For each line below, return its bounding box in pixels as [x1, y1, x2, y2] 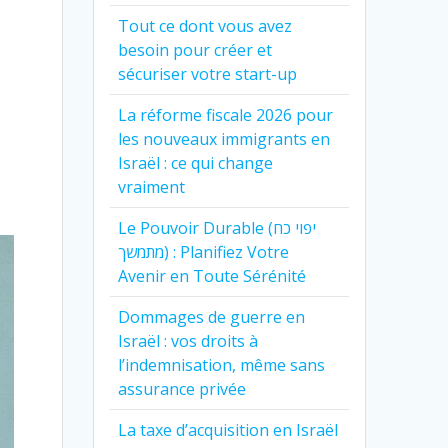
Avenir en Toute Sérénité [118, 264, 307, 287]
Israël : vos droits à [118, 329, 259, 352]
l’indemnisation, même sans [118, 353, 326, 376]
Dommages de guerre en [118, 305, 306, 328]
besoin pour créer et [118, 38, 273, 61]
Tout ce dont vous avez [118, 14, 293, 37]
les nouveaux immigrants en [118, 127, 331, 150]
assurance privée [118, 377, 247, 400]
